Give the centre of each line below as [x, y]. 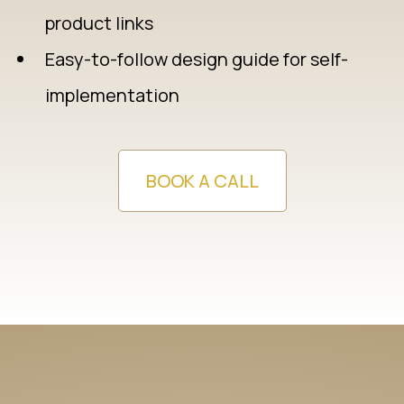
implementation [112, 95]
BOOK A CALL [202, 181]
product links [99, 23]
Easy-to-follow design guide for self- [197, 59]
